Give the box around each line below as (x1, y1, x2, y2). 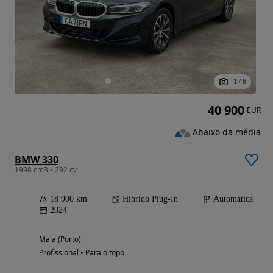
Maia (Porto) (39, 234, 81, 245)
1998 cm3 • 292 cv (15, 165, 77, 175)
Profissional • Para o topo (39, 247, 124, 258)
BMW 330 (15, 153, 58, 167)
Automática (213, 194, 253, 204)
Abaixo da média (193, 126, 261, 138)
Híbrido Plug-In (122, 194, 178, 204)
